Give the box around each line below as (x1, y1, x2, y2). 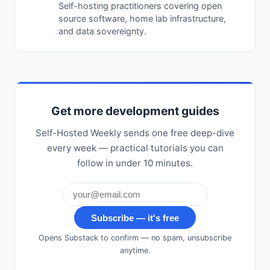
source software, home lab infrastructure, (58, 13, 226, 24)
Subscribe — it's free (91, 212, 179, 223)
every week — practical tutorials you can (46, 142, 224, 154)
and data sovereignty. (58, 25, 146, 36)
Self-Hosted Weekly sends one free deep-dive (36, 127, 234, 139)
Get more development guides (51, 103, 219, 118)
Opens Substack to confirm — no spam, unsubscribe (39, 233, 231, 243)
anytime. (119, 246, 151, 256)
